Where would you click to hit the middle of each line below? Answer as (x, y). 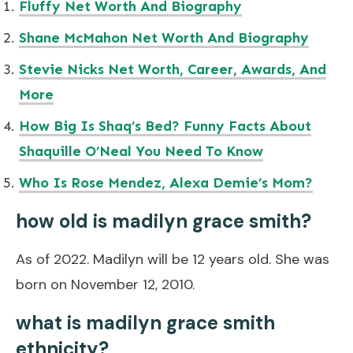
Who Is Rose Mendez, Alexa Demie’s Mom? (166, 182)
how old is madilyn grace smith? (163, 221)
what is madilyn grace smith (145, 322)
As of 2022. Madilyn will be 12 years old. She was (173, 259)
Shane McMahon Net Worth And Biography (164, 37)
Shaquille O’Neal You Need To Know (141, 151)
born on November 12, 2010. (105, 284)
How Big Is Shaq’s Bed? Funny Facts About (165, 126)
